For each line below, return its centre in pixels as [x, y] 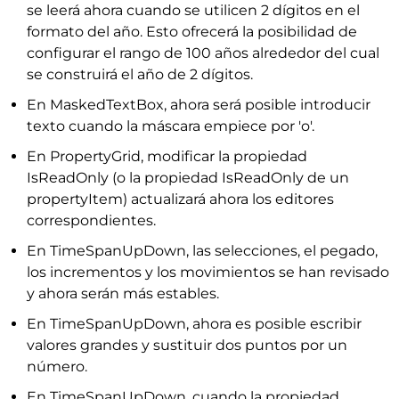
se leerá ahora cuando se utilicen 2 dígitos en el [193, 10]
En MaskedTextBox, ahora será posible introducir [199, 105]
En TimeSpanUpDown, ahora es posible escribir [194, 324]
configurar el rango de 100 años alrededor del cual [203, 53]
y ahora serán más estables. [123, 293]
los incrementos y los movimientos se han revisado [208, 272]
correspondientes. [91, 220]
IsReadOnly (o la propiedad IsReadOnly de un [188, 178]
